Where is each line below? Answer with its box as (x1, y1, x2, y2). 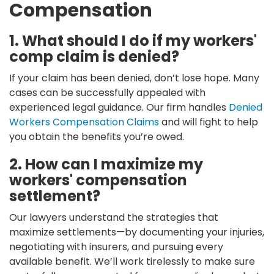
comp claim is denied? (9, 46, 179, 67)
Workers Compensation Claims (9, 114, 159, 129)
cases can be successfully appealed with (9, 85, 206, 100)
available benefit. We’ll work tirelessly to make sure (9, 254, 255, 268)
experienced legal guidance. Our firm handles (9, 100, 229, 114)
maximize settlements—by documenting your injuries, (9, 224, 264, 239)
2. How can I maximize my (9, 154, 203, 174)
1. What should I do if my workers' (9, 30, 257, 51)
